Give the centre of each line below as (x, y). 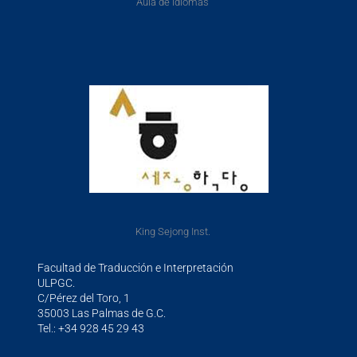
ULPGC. (57, 282)
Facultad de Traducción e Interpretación (136, 267)
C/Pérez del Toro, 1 (84, 298)
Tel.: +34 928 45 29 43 (91, 328)
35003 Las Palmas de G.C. (102, 313)
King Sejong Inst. (173, 231)
